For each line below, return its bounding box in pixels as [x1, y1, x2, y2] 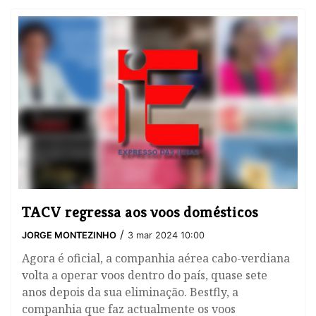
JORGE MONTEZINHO [22, 230, 116, 241]
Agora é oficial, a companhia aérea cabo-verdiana [22, 250, 290, 267]
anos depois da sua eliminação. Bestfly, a [22, 284, 238, 300]
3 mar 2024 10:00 [128, 230, 205, 241]
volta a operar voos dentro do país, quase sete [22, 267, 267, 284]
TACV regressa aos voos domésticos [22, 202, 258, 222]
